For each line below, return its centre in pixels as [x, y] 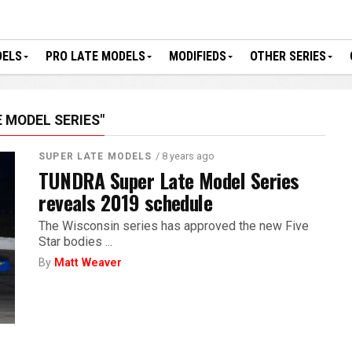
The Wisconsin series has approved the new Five [174, 226]
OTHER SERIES [288, 56]
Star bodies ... [76, 242]
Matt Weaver [88, 263]
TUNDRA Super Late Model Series [169, 180]
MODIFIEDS [198, 56]
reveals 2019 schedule [126, 202]
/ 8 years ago [185, 156]
